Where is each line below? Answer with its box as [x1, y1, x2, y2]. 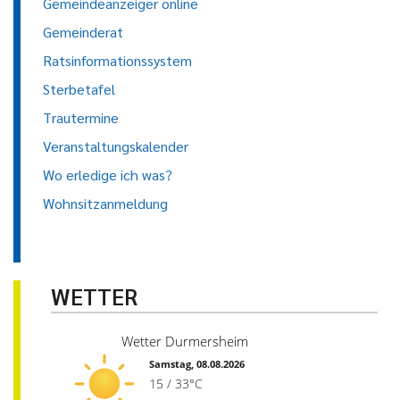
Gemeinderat [43, 22, 123, 42]
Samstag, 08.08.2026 [149, 357, 245, 371]
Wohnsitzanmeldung [43, 194, 168, 213]
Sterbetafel [43, 79, 115, 99]
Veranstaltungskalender [43, 137, 188, 156]
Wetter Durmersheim [121, 332, 248, 351]
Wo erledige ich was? [43, 165, 172, 185]
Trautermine [43, 108, 119, 128]
